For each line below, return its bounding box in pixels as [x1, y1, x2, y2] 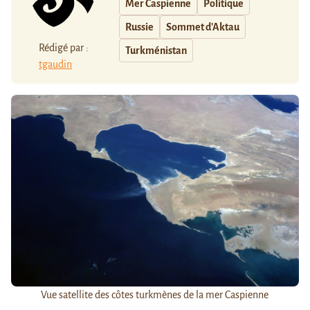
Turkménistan [125, 45, 187, 57]
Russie [125, 21, 154, 33]
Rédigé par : [39, 42, 89, 53]
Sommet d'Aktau [166, 21, 239, 33]
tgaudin [39, 58, 72, 70]
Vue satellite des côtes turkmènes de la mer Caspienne [41, 289, 269, 300]
